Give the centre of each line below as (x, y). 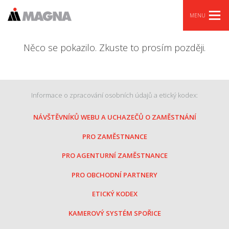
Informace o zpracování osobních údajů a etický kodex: (114, 95)
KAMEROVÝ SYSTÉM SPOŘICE (114, 213)
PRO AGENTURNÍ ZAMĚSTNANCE (114, 155)
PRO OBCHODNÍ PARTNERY (114, 175)
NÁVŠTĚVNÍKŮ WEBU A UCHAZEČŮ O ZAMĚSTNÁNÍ (114, 117)
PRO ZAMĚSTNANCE (114, 136)
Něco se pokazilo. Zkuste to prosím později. (114, 48)
